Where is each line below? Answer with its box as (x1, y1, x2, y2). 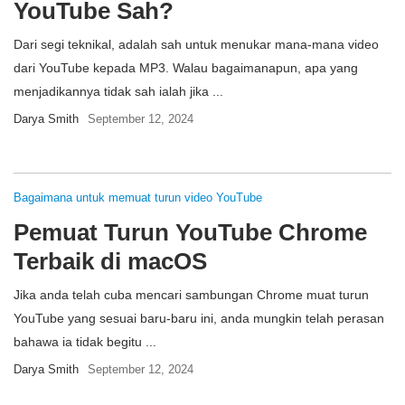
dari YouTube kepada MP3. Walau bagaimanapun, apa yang (14, 61, 358, 75)
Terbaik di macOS (14, 248, 207, 275)
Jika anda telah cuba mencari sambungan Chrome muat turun (14, 287, 369, 302)
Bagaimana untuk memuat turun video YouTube (14, 191, 262, 204)
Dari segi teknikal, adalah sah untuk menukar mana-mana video (14, 37, 379, 52)
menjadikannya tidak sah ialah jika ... (14, 84, 223, 99)
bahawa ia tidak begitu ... (14, 334, 156, 349)
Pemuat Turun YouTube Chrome (14, 219, 367, 246)
